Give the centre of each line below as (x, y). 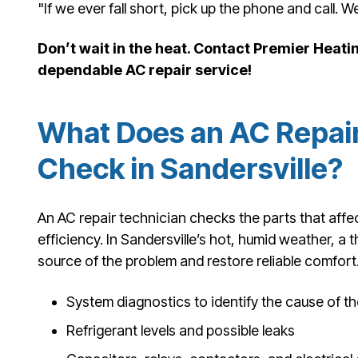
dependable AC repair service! (145, 70)
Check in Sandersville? (190, 169)
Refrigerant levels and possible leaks (181, 330)
